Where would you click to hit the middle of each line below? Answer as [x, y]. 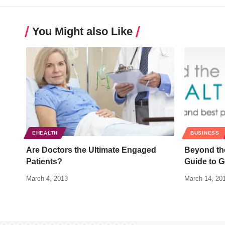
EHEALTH [45, 133]
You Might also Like [82, 32]
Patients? [44, 162]
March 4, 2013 [47, 179]
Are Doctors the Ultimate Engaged [91, 150]
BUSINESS [205, 133]
